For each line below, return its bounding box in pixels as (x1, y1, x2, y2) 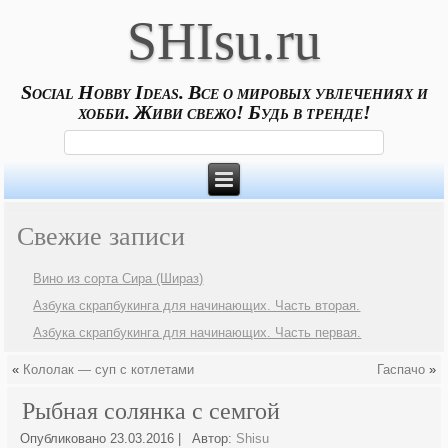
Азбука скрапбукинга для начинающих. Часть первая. (33, 325, 362, 341)
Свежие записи (17, 222, 186, 252)
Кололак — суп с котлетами (23, 362, 195, 378)
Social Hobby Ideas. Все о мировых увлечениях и (20, 80, 428, 103)
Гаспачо (376, 362, 425, 378)
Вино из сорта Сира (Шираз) (33, 271, 204, 287)
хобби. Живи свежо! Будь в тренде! (77, 100, 371, 123)
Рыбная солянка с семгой (22, 398, 281, 425)
